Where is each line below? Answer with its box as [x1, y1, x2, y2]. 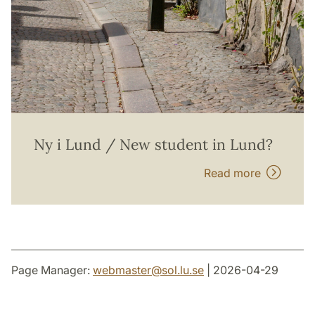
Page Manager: [11, 262, 93, 277]
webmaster [93, 262, 151, 277]
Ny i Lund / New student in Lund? [34, 134, 273, 154]
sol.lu [162, 262, 189, 277]
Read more [204, 165, 266, 180]
